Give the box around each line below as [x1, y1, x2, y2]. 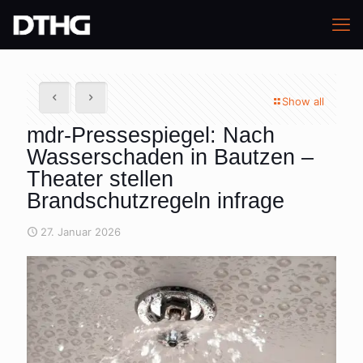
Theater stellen [27, 167, 173, 191]
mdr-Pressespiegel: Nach [27, 123, 275, 147]
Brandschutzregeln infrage [27, 189, 284, 213]
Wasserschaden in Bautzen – [27, 145, 314, 169]
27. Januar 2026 [41, 225, 121, 238]
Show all [282, 95, 324, 108]
